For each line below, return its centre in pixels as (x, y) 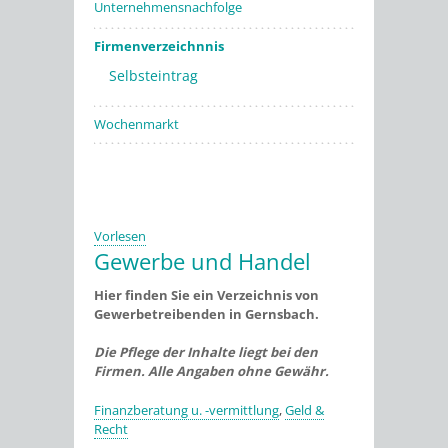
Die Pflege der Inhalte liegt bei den (206, 352)
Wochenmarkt (136, 124)
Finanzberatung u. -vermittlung (186, 410)
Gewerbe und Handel (202, 261)
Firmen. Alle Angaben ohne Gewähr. (211, 371)
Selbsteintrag (153, 75)
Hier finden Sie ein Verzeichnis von (206, 295)
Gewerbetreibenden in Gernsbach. (206, 314)
